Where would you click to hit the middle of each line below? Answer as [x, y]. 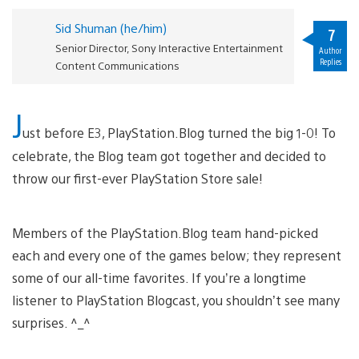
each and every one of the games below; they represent [177, 255]
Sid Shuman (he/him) [111, 27]
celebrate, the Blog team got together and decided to [169, 155]
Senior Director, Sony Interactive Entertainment [169, 47]
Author [330, 50]
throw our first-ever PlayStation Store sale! [137, 178]
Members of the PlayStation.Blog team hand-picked [165, 232]
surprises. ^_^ [51, 322]
